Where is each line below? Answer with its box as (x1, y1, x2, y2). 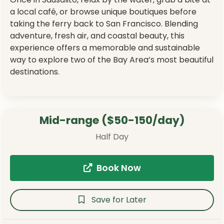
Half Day (95, 131, 128, 143)
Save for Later (91, 194, 146, 206)
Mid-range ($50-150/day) (39, 112, 185, 128)
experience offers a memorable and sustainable (10, 42, 200, 54)
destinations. (10, 66, 59, 78)
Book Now (96, 162, 141, 174)
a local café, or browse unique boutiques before (10, 6, 196, 18)
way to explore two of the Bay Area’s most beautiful (10, 54, 213, 66)
